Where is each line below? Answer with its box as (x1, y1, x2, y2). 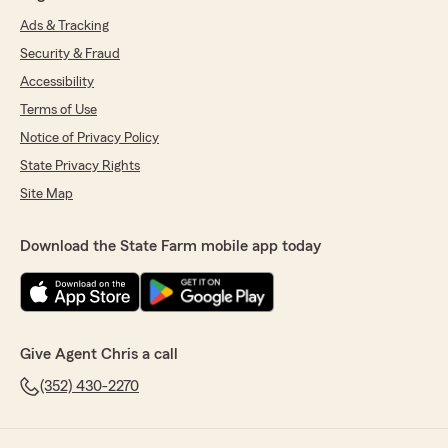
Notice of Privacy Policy (20, 131, 159, 145)
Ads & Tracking (20, 19, 109, 33)
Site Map (20, 187, 73, 201)
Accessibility (20, 75, 94, 89)
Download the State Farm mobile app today (20, 238, 321, 254)
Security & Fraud (20, 47, 120, 61)
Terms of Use (20, 103, 97, 117)
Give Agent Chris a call (20, 346, 178, 362)
